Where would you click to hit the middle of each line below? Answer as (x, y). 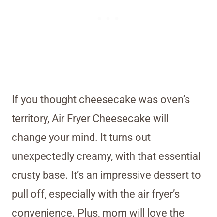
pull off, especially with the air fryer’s (96, 194)
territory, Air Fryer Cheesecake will (90, 119)
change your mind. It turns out (81, 138)
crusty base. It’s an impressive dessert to (106, 175)
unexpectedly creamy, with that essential (106, 156)
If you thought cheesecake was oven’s (101, 100)
